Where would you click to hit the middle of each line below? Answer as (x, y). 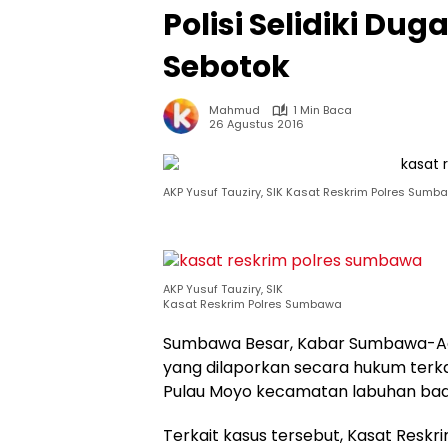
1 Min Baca (322, 110)
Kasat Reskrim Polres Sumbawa (252, 304)
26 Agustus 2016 (256, 123)
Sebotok (226, 67)
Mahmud (234, 110)
